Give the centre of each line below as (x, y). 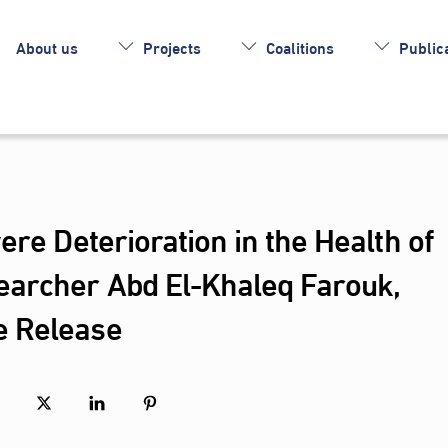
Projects (169, 46)
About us (47, 46)
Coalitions (297, 46)
